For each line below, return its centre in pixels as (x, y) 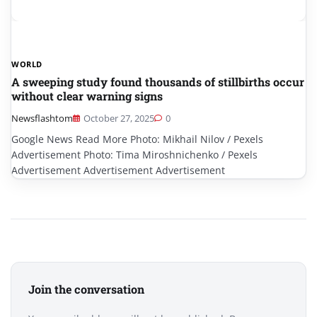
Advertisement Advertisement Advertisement (118, 170)
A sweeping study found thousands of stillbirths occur (158, 81)
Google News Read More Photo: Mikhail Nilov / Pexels (137, 139)
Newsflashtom (42, 118)
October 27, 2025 (119, 118)
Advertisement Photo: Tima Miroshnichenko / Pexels (134, 154)
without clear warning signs (87, 96)
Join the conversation (86, 289)
